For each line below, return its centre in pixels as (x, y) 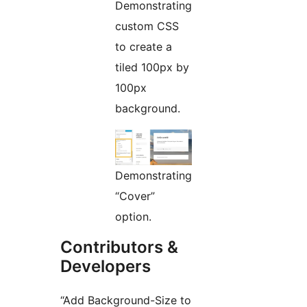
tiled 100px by (152, 67)
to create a (144, 47)
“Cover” (135, 196)
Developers (106, 267)
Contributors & (119, 247)
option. (133, 217)
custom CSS (147, 26)
